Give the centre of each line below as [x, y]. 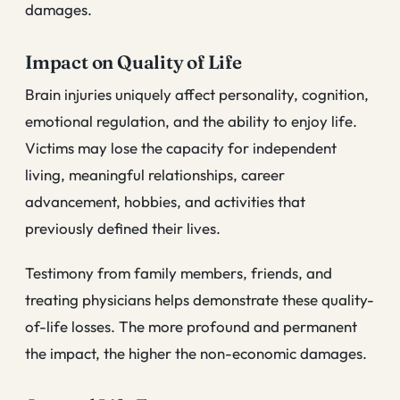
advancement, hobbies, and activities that [165, 202]
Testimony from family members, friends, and [179, 272]
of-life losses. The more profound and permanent [191, 326]
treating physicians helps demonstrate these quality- [200, 299]
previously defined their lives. [123, 229]
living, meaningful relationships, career [155, 175]
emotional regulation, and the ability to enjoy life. [191, 121]
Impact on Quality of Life [133, 62]
